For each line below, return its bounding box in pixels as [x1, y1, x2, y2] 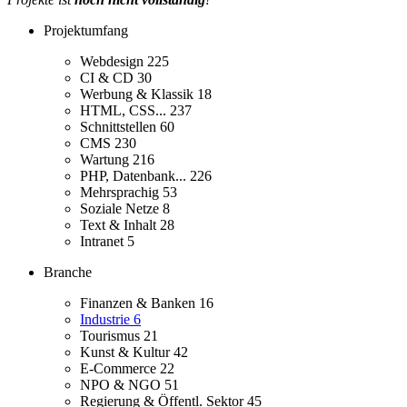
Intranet [80, 233, 127, 250]
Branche [44, 264, 92, 281]
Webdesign [80, 54, 147, 70]
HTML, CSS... [80, 103, 170, 119]
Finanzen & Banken [80, 295, 199, 312]
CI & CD [80, 70, 137, 86]
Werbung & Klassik [80, 86, 197, 103]
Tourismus [80, 328, 144, 344]
